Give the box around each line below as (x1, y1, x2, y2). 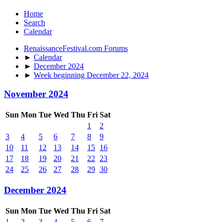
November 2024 (4, 89, 68, 100)
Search (24, 18, 45, 27)
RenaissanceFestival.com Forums (24, 44, 128, 53)
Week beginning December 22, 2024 (34, 70, 149, 79)
